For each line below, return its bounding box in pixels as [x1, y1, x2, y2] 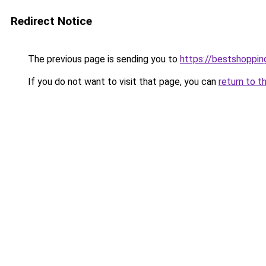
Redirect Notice [11, 14, 92, 28]
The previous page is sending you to [26, 53, 180, 65]
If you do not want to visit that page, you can [26, 76, 218, 87]
